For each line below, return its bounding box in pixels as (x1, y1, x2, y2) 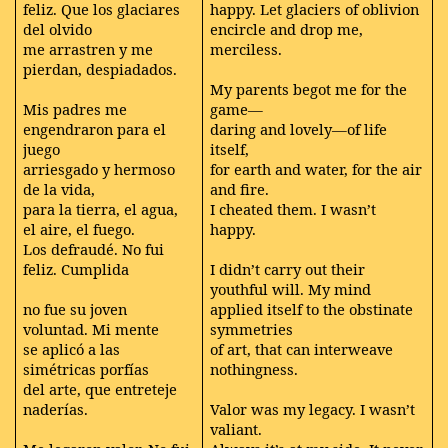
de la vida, (23, 178, 96, 199)
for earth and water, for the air (210, 158, 423, 179)
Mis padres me (23, 98, 128, 119)
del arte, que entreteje (23, 378, 178, 399)
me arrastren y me (23, 38, 154, 59)
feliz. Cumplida (23, 258, 130, 279)
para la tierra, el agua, (23, 198, 179, 219)
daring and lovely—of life (210, 118, 388, 139)
